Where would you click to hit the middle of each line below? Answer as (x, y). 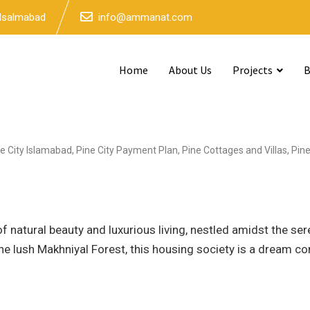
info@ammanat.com (145, 17)
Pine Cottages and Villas (235, 150)
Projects (253, 70)
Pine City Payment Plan (127, 150)
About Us (190, 70)
